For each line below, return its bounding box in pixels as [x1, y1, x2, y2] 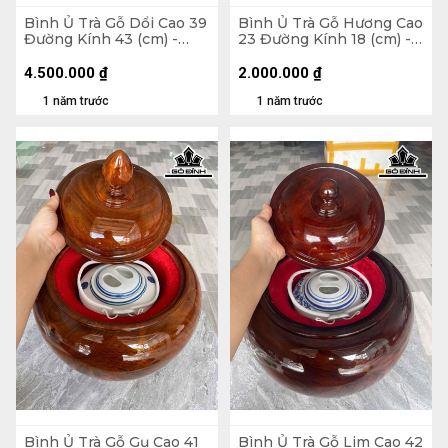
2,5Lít [24, 46, 63, 65]
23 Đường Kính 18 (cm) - [238, 30, 411, 49]
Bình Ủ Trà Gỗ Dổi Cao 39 [24, 14, 207, 33]
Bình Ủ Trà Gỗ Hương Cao [238, 14, 423, 33]
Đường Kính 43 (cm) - [24, 30, 178, 49]
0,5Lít [238, 46, 278, 65]
